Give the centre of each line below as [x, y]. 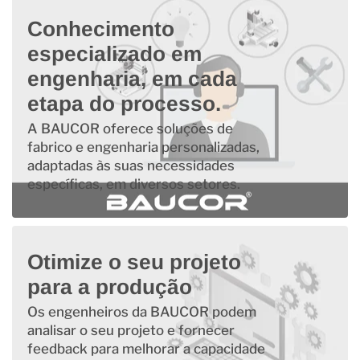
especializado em [114, 54]
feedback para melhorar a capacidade [146, 348]
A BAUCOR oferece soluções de [130, 128]
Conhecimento [100, 29]
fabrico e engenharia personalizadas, [143, 147]
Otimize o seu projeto [134, 262]
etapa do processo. [124, 104]
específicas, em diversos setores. [133, 184]
